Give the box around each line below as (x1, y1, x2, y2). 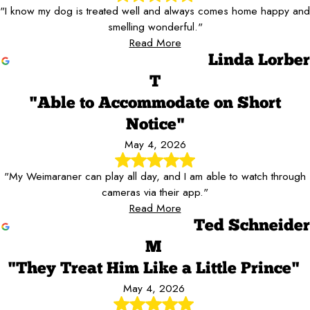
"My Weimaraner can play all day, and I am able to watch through (4, 167, 306, 184)
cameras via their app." (102, 183, 208, 200)
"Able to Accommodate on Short (29, 95, 281, 112)
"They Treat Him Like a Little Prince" (8, 260, 300, 277)
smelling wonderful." (107, 18, 203, 35)
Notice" (125, 116, 185, 134)
